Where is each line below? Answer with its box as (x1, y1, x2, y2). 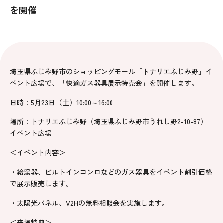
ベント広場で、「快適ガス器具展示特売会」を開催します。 (10, 78, 198, 88)
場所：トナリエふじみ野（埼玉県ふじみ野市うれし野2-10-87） (10, 116, 207, 126)
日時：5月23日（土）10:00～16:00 (10, 97, 113, 107)
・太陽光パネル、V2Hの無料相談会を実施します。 (10, 198, 169, 208)
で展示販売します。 (10, 178, 73, 188)
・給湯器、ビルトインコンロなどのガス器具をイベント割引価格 (10, 167, 212, 177)
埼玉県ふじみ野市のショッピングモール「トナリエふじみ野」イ (10, 66, 212, 76)
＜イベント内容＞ (10, 147, 66, 157)
